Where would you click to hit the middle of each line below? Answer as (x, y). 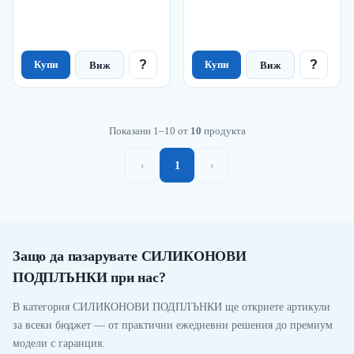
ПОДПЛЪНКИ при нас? (89, 278)
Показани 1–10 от (149, 131)
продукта (223, 131)
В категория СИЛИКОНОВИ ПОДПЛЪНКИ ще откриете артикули (171, 307)
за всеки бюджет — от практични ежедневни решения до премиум (173, 326)
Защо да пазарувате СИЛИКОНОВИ (130, 256)
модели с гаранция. (59, 344)
